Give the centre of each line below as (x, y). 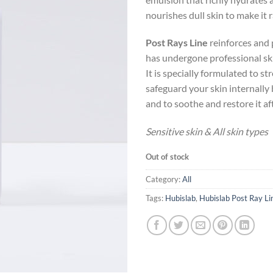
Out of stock (167, 156)
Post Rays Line (177, 43)
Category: (164, 179)
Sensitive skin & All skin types (207, 132)
